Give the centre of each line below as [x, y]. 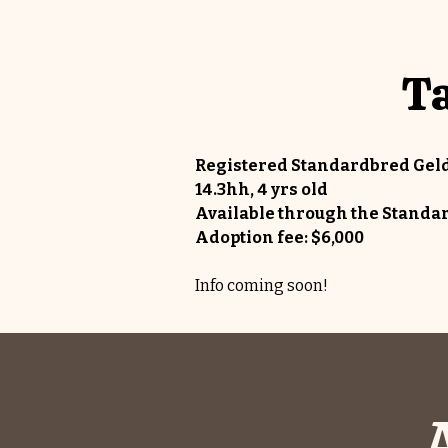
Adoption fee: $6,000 [279, 237]
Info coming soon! [261, 285]
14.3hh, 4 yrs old [261, 189]
